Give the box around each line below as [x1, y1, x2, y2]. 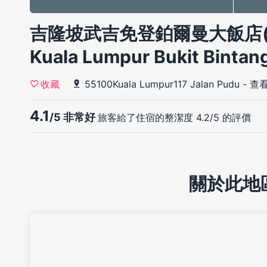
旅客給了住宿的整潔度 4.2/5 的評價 [98, 111, 251, 124]
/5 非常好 [49, 111, 98, 124]
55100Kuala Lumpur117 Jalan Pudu [85, 78, 240, 91]
